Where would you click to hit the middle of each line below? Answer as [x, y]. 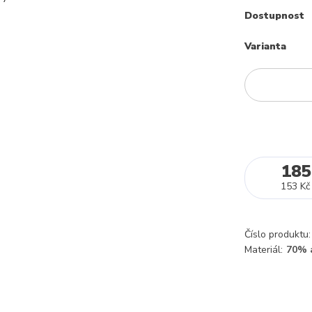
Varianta [265, 46]
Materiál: [264, 250]
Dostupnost [274, 16]
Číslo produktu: [278, 234]
